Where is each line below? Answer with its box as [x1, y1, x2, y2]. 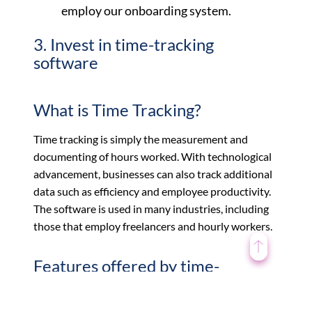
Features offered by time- [33, 255, 219, 276]
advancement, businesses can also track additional [33, 166, 272, 180]
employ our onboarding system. [61, 2, 231, 18]
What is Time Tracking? [33, 99, 201, 120]
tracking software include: [33, 273, 221, 294]
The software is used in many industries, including [33, 201, 269, 215]
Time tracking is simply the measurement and [33, 132, 248, 146]
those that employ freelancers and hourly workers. [33, 219, 272, 233]
